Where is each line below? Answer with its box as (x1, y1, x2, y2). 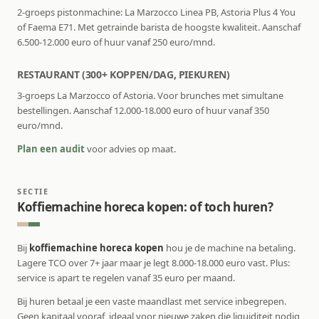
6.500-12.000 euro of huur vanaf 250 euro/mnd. (17, 36, 215, 49)
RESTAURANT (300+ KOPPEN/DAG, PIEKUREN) (17, 68, 230, 82)
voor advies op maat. (85, 142, 176, 156)
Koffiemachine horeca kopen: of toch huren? (17, 199, 273, 216)
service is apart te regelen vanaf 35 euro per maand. (17, 271, 235, 285)
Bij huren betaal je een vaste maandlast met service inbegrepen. (17, 295, 286, 308)
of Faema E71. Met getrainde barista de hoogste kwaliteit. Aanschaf (17, 21, 300, 34)
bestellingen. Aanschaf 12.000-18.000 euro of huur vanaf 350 (17, 104, 269, 117)
